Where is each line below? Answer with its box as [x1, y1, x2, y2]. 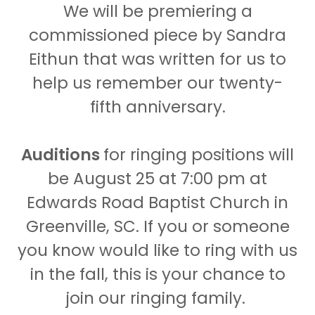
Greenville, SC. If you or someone [25, 215, 290, 238]
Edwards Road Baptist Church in [27, 191, 288, 214]
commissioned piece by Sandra [29, 24, 286, 46]
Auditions [21, 143, 103, 166]
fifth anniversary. [89, 96, 226, 118]
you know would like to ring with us [18, 239, 297, 262]
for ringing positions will [103, 143, 294, 166]
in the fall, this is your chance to [30, 263, 285, 285]
